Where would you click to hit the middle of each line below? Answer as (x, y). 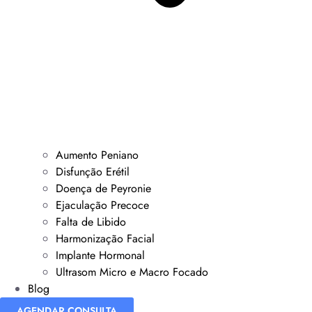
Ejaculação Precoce (102, 205)
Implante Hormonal (100, 256)
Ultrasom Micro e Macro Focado (132, 272)
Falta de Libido (91, 222)
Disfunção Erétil (93, 172)
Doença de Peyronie (103, 189)
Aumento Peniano (97, 155)
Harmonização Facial (105, 239)
